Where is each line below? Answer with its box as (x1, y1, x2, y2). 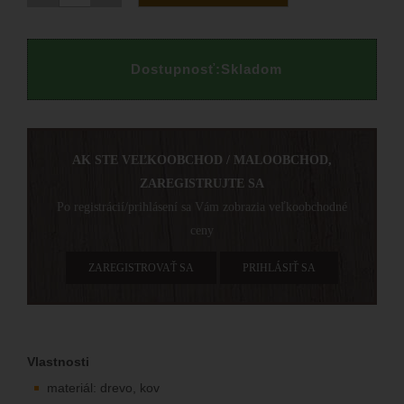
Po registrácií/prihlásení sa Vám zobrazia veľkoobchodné (57, 199, 347, 214)
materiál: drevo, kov (47, 380, 160, 395)
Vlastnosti (27, 353, 89, 369)
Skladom (220, 60, 282, 77)
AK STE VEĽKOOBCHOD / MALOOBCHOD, (72, 152, 332, 167)
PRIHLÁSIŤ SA (243, 261, 316, 274)
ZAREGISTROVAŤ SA (88, 261, 194, 274)
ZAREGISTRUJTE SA (140, 176, 264, 190)
